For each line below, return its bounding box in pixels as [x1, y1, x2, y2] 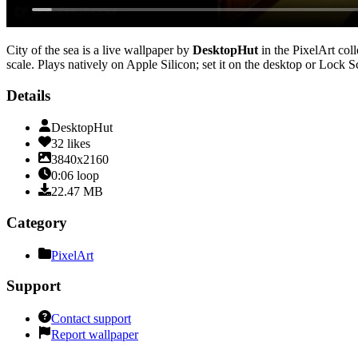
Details [6, 86, 50, 104]
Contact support [51, 312, 131, 326]
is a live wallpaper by [79, 42, 189, 57]
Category [6, 214, 67, 232]
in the [258, 42, 289, 57]
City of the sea [6, 42, 79, 57]
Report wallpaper [51, 328, 138, 342]
